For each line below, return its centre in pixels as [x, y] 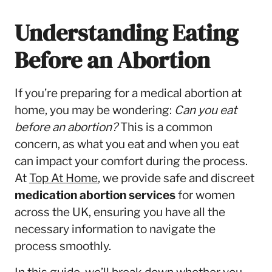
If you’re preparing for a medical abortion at [128, 93]
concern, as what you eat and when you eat [127, 144]
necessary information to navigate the [115, 229]
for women [205, 195]
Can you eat [205, 110]
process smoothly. [63, 246]
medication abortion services [95, 195]
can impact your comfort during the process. [131, 161]
